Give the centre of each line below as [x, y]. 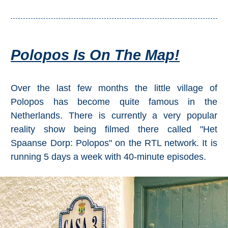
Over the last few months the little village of [114, 88]
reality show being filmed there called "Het [114, 130]
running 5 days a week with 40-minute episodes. [109, 157]
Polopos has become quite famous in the [114, 102]
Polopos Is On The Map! [95, 55]
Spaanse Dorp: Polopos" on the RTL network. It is [114, 143]
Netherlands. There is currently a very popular [114, 116]
